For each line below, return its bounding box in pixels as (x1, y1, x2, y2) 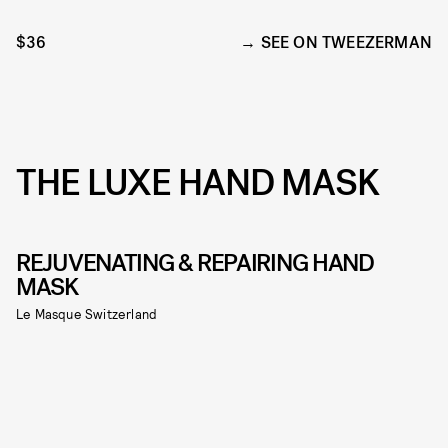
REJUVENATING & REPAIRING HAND (16, 247, 374, 280)
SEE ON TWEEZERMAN (260, 32, 432, 54)
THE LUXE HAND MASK (16, 159, 379, 208)
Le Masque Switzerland (16, 306, 158, 323)
